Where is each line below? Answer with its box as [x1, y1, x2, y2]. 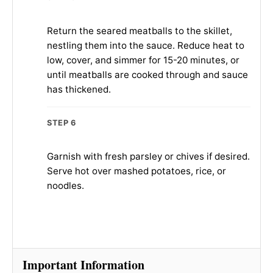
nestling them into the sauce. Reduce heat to [47, 39, 244, 51]
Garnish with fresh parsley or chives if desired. [47, 150, 250, 162]
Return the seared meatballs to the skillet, [47, 24, 232, 37]
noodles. [47, 179, 84, 191]
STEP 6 [47, 118, 76, 127]
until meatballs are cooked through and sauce [47, 68, 248, 80]
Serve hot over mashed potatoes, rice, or [47, 165, 226, 177]
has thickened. [47, 83, 111, 95]
